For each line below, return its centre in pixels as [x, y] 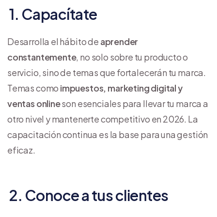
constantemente [42, 57]
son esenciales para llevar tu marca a [134, 103]
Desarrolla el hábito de [54, 41]
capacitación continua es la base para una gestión [108, 134]
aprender [119, 41]
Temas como [34, 88]
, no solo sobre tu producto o [132, 57]
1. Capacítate [52, 14]
